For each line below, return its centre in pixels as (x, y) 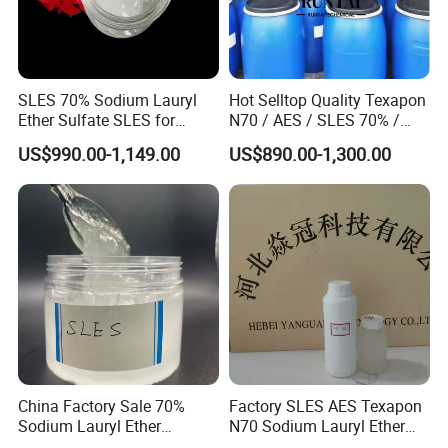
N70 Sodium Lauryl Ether (316, 425)
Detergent (52, 140)
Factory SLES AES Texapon (325, 405)
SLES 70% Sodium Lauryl (108, 100)
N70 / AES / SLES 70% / (314, 120)
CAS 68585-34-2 (285, 140)
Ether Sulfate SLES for (97, 120)
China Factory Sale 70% (102, 405)
